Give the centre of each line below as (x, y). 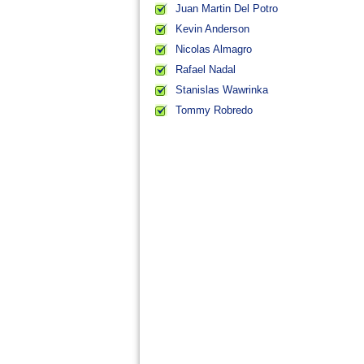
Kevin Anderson (212, 29)
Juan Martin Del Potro (227, 9)
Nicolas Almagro (214, 49)
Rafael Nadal (206, 69)
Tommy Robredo (214, 110)
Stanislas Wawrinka (222, 90)
